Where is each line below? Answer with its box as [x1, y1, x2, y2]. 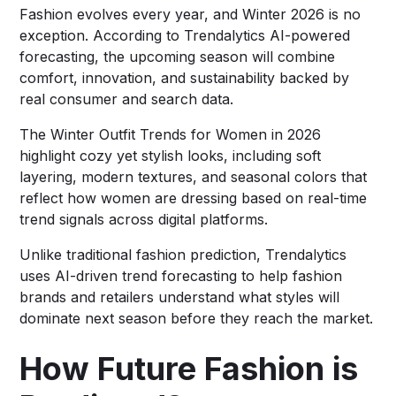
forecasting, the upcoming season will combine [19, 47, 336, 65]
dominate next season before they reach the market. [19, 308, 374, 327]
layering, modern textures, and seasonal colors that [19, 167, 368, 186]
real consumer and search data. [19, 89, 234, 108]
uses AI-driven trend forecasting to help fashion [19, 266, 343, 285]
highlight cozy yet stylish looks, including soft [19, 146, 322, 164]
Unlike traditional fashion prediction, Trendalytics [19, 245, 347, 263]
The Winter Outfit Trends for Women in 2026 [19, 125, 322, 143]
